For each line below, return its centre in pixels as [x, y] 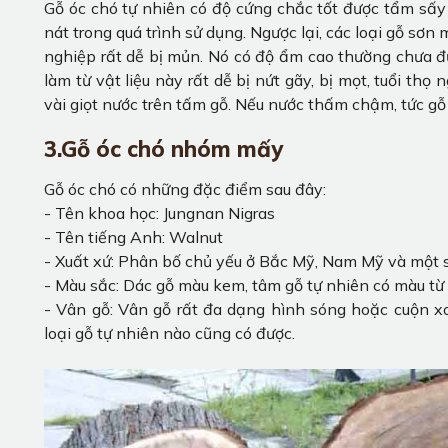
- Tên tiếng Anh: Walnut [133, 237]
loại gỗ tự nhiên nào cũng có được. [169, 333]
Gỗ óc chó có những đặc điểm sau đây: [185, 189]
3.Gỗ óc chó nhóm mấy [166, 149]
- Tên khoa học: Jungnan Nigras [159, 213]
